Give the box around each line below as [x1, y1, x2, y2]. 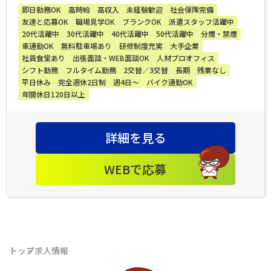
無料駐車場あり [61, 41, 112, 51]
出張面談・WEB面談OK [73, 53, 149, 64]
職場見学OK [76, 16, 115, 27]
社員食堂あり [22, 53, 65, 64]
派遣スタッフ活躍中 [169, 16, 234, 27]
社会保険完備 [170, 4, 214, 15]
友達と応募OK [22, 16, 68, 27]
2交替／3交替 [123, 65, 168, 76]
